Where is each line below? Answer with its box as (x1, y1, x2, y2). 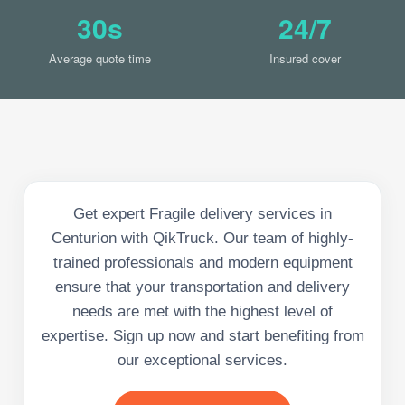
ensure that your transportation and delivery (55, 278, 350, 296)
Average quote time (49, 49, 151, 67)
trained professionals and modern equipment (52, 253, 353, 271)
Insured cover (269, 49, 341, 67)
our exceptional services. (118, 351, 287, 369)
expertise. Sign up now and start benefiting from (41, 326, 364, 344)
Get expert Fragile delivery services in (73, 204, 332, 222)
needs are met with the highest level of (72, 302, 333, 320)
